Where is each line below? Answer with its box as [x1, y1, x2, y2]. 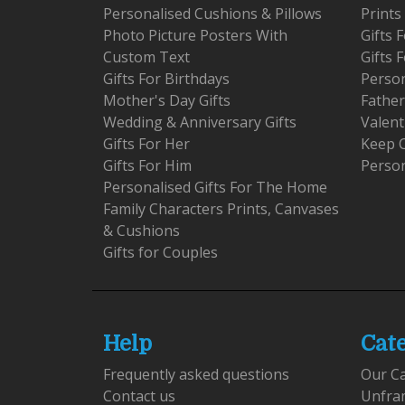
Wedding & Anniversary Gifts [103, 112, 297, 133]
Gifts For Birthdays [103, 69, 230, 89]
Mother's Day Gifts [103, 90, 231, 111]
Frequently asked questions [103, 364, 289, 385]
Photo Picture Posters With [103, 25, 287, 46]
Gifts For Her [103, 134, 190, 155]
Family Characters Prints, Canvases [103, 199, 339, 220]
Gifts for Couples [103, 242, 218, 263]
